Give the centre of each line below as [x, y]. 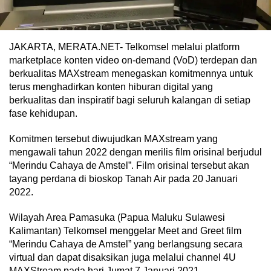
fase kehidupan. [43, 113]
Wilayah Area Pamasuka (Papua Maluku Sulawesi [117, 217]
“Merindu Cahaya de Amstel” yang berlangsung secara [126, 244]
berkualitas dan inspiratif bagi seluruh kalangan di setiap [130, 100]
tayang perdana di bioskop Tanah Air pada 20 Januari [123, 178]
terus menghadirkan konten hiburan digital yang [111, 87]
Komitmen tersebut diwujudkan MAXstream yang [113, 139]
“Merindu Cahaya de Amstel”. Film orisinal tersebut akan [129, 165]
